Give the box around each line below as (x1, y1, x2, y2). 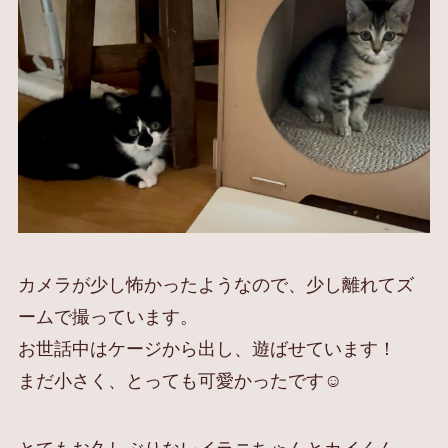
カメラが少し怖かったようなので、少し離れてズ (17, 274, 414, 295)
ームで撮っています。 (17, 306, 198, 327)
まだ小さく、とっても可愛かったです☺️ (17, 370, 342, 391)
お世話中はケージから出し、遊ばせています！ (17, 338, 396, 359)
